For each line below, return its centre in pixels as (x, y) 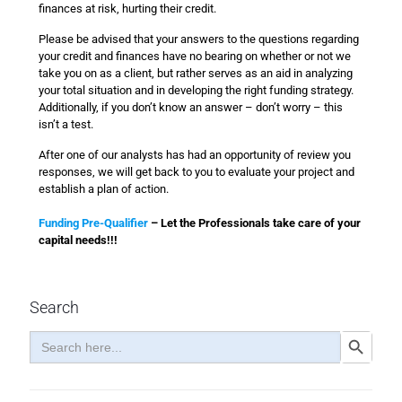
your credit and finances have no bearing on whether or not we (195, 56)
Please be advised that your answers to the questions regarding (199, 39)
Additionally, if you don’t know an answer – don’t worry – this (191, 107)
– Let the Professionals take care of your (254, 223)
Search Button (376, 345)
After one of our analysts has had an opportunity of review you (195, 155)
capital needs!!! (78, 240)
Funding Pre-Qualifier (93, 223)
